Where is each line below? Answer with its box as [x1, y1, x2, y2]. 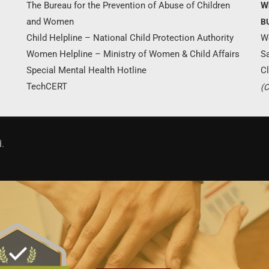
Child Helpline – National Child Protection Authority [26, 32, 234, 43]
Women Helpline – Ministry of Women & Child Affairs [26, 49, 240, 59]
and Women [26, 16, 74, 27]
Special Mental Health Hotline [26, 65, 147, 76]
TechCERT [26, 81, 67, 92]
